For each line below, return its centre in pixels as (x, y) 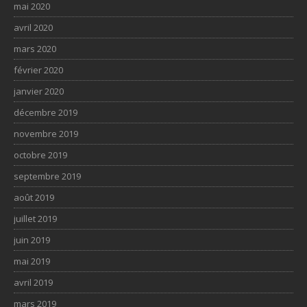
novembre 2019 (46, 133)
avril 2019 (33, 282)
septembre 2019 (47, 176)
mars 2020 (35, 48)
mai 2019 (32, 261)
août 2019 (34, 197)
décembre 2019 (46, 112)
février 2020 (38, 70)
